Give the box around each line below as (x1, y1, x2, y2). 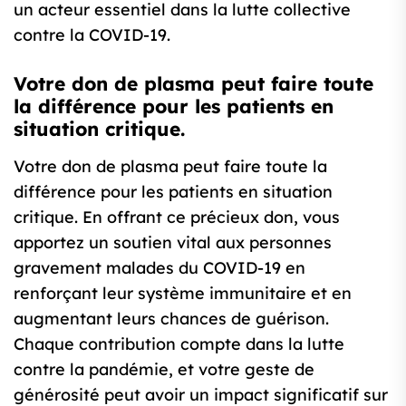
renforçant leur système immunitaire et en (14, 283, 352, 304)
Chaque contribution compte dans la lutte (14, 333, 344, 355)
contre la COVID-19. (14, 24, 170, 46)
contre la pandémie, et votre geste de (14, 359, 314, 381)
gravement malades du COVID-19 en (14, 257, 305, 279)
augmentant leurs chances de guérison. (14, 308, 329, 330)
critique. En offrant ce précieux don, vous (14, 207, 340, 228)
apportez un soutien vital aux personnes (14, 232, 332, 254)
